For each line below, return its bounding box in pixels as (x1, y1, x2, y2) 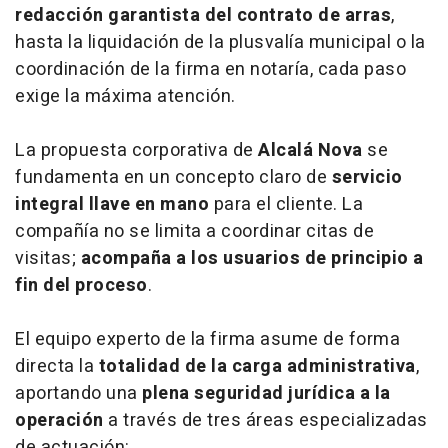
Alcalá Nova (253, 136, 367, 164)
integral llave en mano (15, 190, 209, 218)
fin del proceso (15, 271, 148, 299)
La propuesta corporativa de (15, 136, 254, 164)
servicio (331, 163, 403, 191)
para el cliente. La (209, 190, 363, 218)
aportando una (15, 379, 142, 407)
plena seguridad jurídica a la (142, 379, 391, 407)
